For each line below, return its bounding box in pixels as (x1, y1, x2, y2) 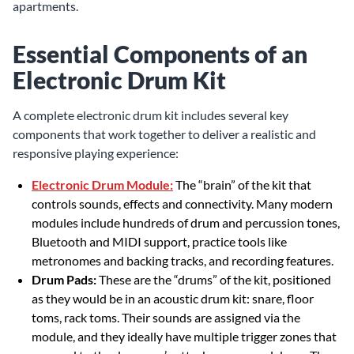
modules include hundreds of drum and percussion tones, (32, 215, 340, 230)
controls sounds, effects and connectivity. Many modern (32, 196, 333, 211)
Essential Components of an (13, 40, 307, 68)
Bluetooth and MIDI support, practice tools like (32, 234, 287, 249)
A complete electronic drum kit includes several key (13, 107, 288, 122)
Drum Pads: (32, 272, 96, 287)
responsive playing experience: (13, 145, 179, 160)
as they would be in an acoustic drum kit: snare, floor (32, 291, 314, 306)
